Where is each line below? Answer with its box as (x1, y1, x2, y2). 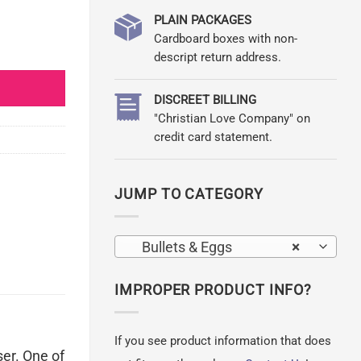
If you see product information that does (114, 334, 331, 349)
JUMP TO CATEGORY (114, 185, 263, 202)
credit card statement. (153, 130, 272, 145)
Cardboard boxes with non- (153, 31, 297, 46)
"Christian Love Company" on (153, 111, 310, 127)
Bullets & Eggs (132, 239, 233, 256)
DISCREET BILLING (153, 93, 256, 108)
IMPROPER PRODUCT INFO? (114, 280, 313, 298)
